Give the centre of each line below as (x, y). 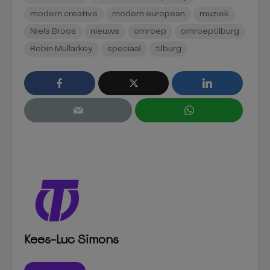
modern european (149, 14)
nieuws (105, 31)
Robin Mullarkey (61, 49)
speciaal (124, 49)
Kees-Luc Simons (71, 239)
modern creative (64, 14)
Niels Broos (53, 31)
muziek (214, 14)
